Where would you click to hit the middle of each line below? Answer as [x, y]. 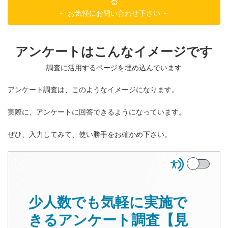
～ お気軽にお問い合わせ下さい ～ [114, 13]
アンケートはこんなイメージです [114, 51]
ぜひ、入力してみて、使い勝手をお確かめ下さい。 [90, 135]
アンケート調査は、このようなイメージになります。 [93, 90]
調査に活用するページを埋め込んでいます [114, 68]
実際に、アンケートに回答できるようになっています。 [97, 112]
